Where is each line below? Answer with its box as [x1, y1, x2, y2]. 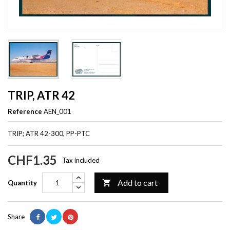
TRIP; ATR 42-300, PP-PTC [8, 129, 90, 138]
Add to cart [118, 177, 158, 187]
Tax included [62, 156, 100, 164]
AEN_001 [44, 107, 71, 116]
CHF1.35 [8, 152, 57, 167]
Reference [8, 107, 42, 116]
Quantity [8, 178, 37, 187]
